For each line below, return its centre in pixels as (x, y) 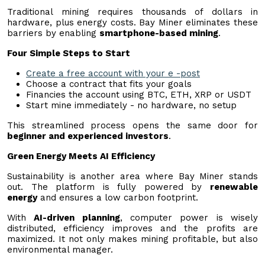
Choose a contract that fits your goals (109, 84)
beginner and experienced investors (88, 136)
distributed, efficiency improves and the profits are (132, 228)
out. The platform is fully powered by (109, 187)
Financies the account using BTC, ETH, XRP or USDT (139, 94)
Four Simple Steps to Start (69, 53)
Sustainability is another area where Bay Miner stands (132, 176)
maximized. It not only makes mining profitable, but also (132, 239)
